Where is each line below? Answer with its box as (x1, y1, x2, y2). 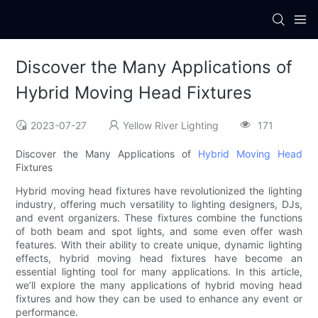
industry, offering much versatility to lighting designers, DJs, (16, 198, 302, 211)
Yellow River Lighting (123, 119, 219, 132)
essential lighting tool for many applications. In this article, (16, 265, 302, 278)
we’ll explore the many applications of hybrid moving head (16, 279, 302, 292)
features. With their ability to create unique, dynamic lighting (16, 238, 302, 251)
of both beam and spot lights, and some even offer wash (16, 225, 302, 238)
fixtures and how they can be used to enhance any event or (16, 292, 302, 305)
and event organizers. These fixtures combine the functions (16, 212, 302, 224)
